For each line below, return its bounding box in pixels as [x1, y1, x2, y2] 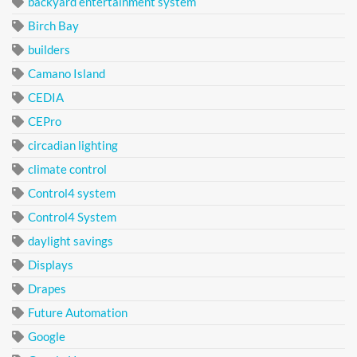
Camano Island [28, 66, 105, 81]
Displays [28, 257, 73, 273]
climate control [28, 162, 107, 177]
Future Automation [28, 305, 127, 320]
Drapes [28, 281, 66, 296]
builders [28, 42, 70, 57]
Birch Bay [28, 18, 79, 33]
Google [28, 329, 65, 344]
